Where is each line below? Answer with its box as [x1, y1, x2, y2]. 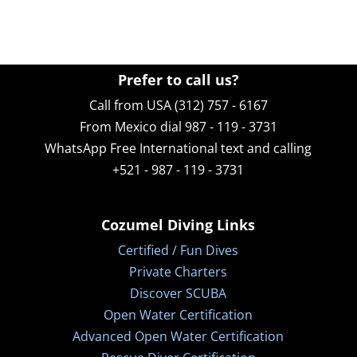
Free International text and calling [107, 139, 312, 157]
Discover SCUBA [130, 284, 227, 302]
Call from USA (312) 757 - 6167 [88, 96, 268, 114]
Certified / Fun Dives [118, 241, 239, 259]
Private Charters [129, 262, 228, 280]
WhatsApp [45, 139, 108, 157]
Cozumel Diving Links [101, 214, 256, 234]
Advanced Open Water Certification [73, 327, 284, 345]
